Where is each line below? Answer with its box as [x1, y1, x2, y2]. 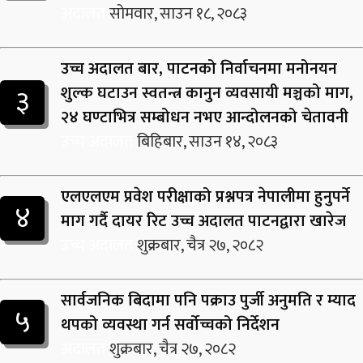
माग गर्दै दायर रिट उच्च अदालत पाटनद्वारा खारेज [61, 207, 346, 235]
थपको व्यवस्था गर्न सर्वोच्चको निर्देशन [61, 311, 280, 339]
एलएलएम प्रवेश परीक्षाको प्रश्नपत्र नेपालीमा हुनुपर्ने [61, 183, 350, 211]
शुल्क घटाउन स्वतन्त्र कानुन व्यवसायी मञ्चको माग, [61, 79, 353, 107]
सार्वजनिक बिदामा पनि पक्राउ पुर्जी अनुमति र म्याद [61, 287, 356, 314]
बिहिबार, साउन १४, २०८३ [137, 128, 278, 156]
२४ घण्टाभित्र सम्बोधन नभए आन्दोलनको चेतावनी [61, 104, 348, 131]
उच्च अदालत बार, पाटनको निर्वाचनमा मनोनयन [61, 55, 337, 83]
